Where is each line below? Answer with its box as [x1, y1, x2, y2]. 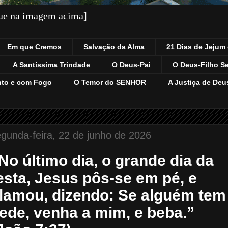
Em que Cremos [7, 43, 62, 51]
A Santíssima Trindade [13, 61, 90, 69]
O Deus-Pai [112, 61, 151, 69]
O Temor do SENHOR [74, 78, 146, 87]
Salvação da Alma [83, 43, 145, 51]
